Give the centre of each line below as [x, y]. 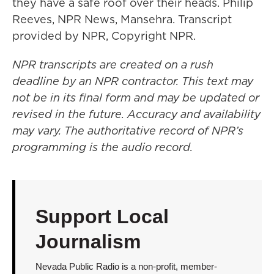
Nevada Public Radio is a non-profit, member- [126, 266]
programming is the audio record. [102, 147]
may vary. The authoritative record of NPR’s [128, 131]
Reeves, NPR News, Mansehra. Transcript [122, 19]
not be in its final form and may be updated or [136, 98]
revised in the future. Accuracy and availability [136, 114]
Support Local [102, 217]
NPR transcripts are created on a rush [113, 65]
